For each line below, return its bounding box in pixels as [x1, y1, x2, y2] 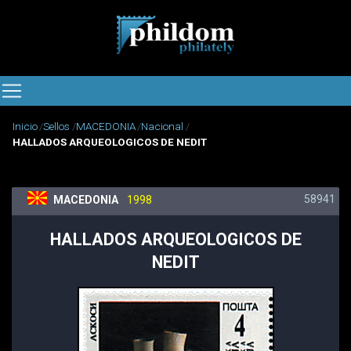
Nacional [141, 120, 184, 133]
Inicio [13, 120, 38, 133]
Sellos [43, 120, 71, 133]
